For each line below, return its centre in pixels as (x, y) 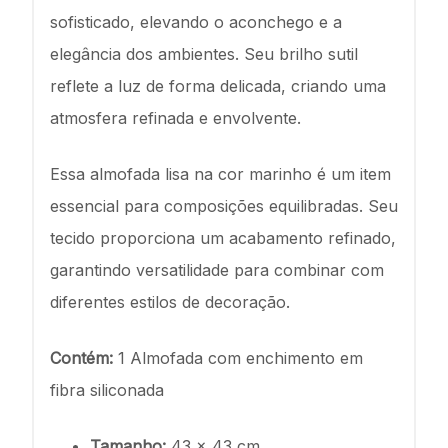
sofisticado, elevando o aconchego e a (196, 22)
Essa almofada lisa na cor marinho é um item (220, 174)
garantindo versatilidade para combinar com (217, 270)
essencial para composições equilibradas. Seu (224, 206)
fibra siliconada (107, 390)
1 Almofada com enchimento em (238, 358)
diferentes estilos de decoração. (170, 302)
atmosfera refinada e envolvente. (178, 118)
